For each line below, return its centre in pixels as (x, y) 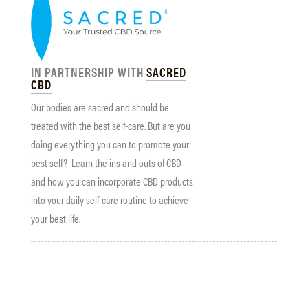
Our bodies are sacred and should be (100, 107)
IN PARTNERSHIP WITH (89, 71)
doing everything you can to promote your (110, 144)
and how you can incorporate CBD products (112, 181)
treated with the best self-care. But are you (111, 125)
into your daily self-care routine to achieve (110, 199)
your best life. (56, 218)
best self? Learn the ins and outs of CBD (106, 162)
